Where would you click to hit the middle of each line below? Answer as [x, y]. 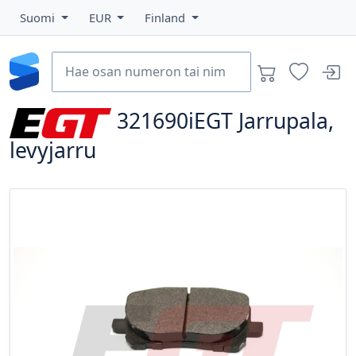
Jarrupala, [286, 121]
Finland [167, 17]
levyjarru [53, 151]
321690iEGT [175, 121]
